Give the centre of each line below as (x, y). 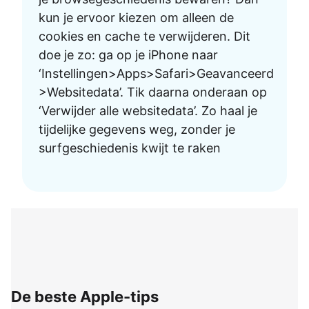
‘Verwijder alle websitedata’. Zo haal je (148, 110)
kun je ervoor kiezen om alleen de (136, 17)
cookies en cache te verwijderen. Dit (144, 36)
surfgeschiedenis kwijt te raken (130, 148)
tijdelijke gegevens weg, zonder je (137, 129)
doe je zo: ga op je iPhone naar (128, 54)
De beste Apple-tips (85, 297)
